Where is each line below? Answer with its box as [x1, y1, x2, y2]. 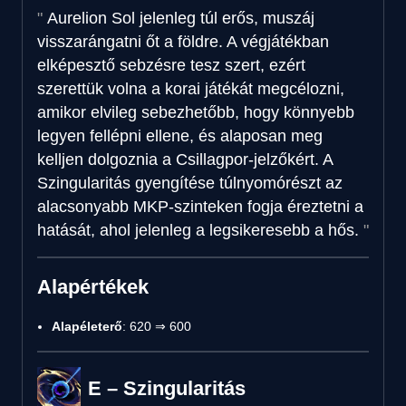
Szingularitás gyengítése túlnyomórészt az [37, 173, 343, 192]
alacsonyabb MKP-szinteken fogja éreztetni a [37, 197, 363, 216]
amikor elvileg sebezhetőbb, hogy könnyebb [37, 102, 354, 121]
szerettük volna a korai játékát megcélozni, [37, 79, 344, 98]
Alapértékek [37, 275, 149, 298]
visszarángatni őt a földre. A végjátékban [37, 32, 329, 51]
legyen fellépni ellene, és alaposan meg [37, 126, 323, 145]
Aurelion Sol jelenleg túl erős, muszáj [47, 8, 314, 27]
